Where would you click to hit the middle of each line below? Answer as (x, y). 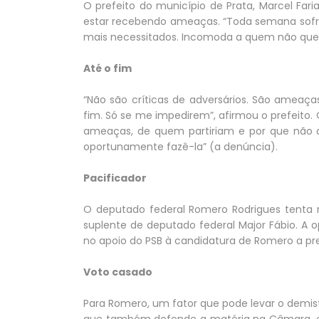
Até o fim (108, 68)
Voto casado (118, 272)
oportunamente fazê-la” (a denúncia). (181, 146)
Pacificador (115, 178)
